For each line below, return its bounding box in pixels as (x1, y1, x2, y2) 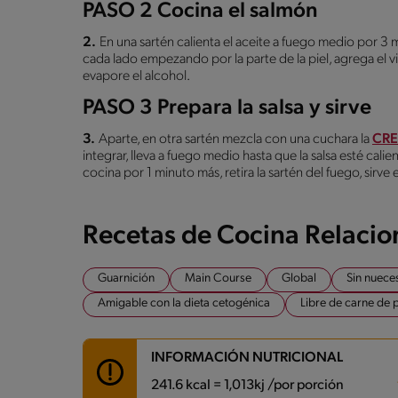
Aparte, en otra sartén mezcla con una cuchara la (99, 131, 372, 147)
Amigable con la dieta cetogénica (98, 296, 270, 310)
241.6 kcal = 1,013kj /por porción (151, 378, 344, 393)
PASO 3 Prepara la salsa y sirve (83, 97, 371, 119)
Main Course (185, 271, 251, 285)
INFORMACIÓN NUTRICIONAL (151, 350, 343, 365)
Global (282, 271, 316, 285)
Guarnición (98, 271, 155, 285)
